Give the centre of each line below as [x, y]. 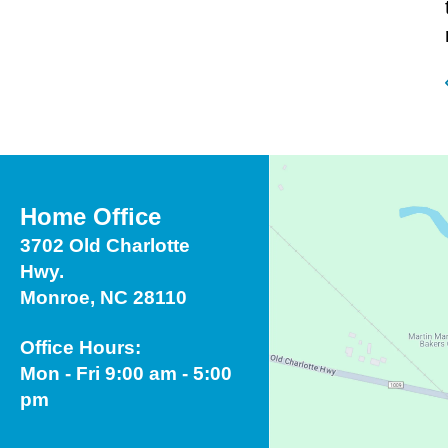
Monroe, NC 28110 [103, 297]
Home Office [90, 216]
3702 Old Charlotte [105, 245]
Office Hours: [80, 347]
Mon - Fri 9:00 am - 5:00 [126, 373]
